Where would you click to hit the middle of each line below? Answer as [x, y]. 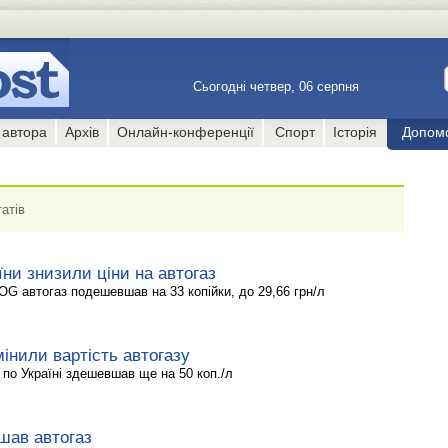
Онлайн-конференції [186, 132]
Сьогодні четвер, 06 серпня [278, 86]
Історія [354, 132]
